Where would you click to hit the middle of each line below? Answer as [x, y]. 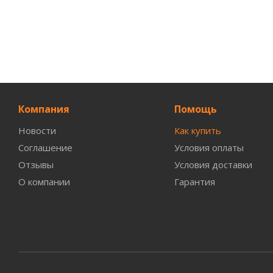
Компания [44, 109]
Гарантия [194, 182]
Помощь [195, 109]
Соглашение [45, 147]
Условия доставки [213, 165]
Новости [37, 130]
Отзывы [36, 165]
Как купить [197, 130]
